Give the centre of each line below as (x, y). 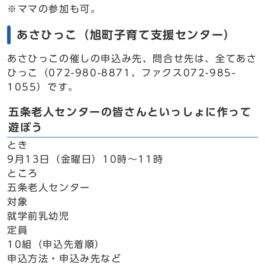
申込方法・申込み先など (64, 258)
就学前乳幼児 (38, 216)
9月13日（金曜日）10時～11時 (85, 159)
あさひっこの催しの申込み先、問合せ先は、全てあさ (132, 59)
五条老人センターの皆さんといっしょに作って (130, 112)
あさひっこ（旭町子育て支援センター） (126, 35)
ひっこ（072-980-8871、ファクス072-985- (122, 73)
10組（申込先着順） (56, 244)
